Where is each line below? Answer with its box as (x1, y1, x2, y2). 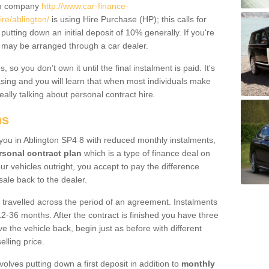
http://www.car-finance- (41, 1, 128, 11)
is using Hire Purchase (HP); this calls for (49, 14, 207, 24)
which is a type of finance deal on (82, 148, 210, 158)
